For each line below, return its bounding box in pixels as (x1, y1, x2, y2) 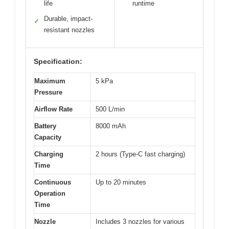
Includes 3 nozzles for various (96, 218, 185, 226)
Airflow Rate (34, 105, 73, 113)
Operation (34, 190, 65, 198)
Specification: (34, 57, 82, 66)
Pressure (34, 88, 62, 97)
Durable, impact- (44, 15, 93, 23)
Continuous (34, 178, 71, 187)
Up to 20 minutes (96, 178, 146, 187)
